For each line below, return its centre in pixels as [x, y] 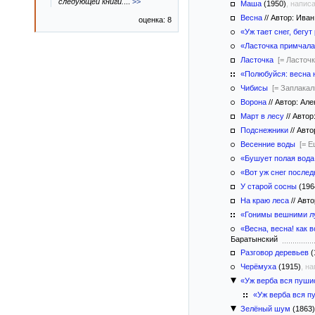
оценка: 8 [155, 20]
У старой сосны [269, 186]
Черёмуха [258, 266]
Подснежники [264, 130]
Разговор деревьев [275, 252]
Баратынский [256, 239]
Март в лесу [262, 116]
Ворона [253, 102]
